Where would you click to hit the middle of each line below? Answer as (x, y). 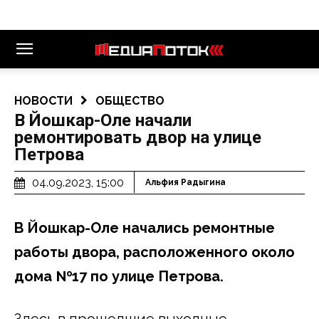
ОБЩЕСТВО (130, 101)
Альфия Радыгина (185, 183)
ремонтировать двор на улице (138, 137)
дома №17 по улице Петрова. (119, 276)
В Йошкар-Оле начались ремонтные (145, 228)
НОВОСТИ (43, 101)
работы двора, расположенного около (155, 252)
